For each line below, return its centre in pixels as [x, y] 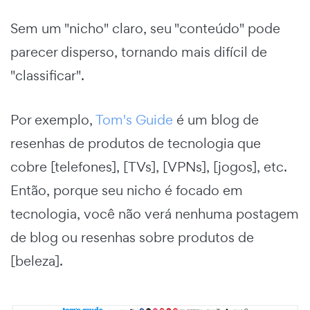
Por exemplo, [53, 120]
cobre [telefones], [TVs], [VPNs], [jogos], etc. [149, 167]
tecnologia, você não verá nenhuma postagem [155, 214]
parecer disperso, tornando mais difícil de [139, 52]
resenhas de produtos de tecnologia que [136, 144]
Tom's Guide [134, 120]
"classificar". [47, 76]
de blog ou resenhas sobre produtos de [132, 238]
